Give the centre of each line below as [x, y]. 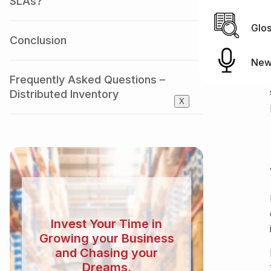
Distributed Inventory [64, 94]
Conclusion [38, 40]
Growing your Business [106, 239]
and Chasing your [106, 253]
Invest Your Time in [106, 224]
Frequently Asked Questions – [87, 80]
